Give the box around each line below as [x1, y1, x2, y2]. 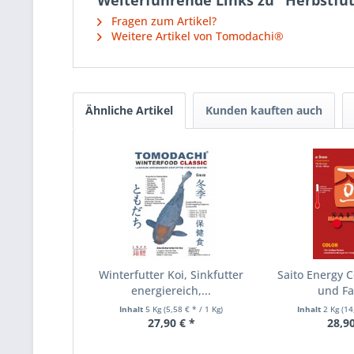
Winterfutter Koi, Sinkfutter [99, 267, 244, 282]
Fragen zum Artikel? [108, 13, 217, 28]
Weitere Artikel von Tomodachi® [108, 28, 284, 43]
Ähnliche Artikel [85, 103, 173, 118]
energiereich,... [131, 283, 212, 298]
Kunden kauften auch [205, 103, 322, 118]
